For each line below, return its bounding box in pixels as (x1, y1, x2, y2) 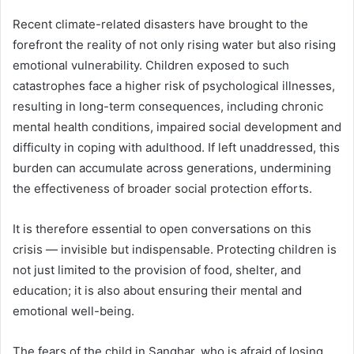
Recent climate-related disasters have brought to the (13, 17, 308, 32)
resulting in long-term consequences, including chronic (13, 99, 323, 115)
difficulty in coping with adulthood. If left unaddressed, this (13, 140, 340, 156)
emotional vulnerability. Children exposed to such (13, 58, 289, 73)
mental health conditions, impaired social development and (13, 119, 341, 135)
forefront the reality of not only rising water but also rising (13, 37, 336, 53)
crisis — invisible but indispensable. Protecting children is (13, 242, 337, 258)
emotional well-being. (13, 303, 134, 319)
